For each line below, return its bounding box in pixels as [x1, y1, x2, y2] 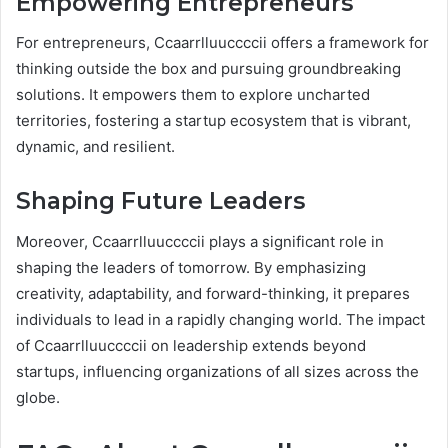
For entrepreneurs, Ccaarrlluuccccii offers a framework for [16, 33, 429, 53]
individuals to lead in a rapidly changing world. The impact [16, 309, 425, 329]
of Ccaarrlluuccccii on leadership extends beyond [16, 335, 366, 355]
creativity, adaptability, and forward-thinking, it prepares [16, 283, 410, 303]
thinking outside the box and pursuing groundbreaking [16, 59, 401, 79]
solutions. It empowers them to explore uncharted [16, 85, 370, 105]
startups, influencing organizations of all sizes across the [16, 361, 419, 381]
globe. [16, 387, 60, 407]
